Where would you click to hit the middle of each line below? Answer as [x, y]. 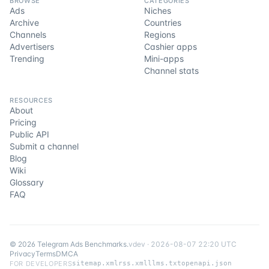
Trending [27, 59]
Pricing [23, 122]
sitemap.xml [95, 263]
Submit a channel [44, 146]
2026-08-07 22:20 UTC [194, 244]
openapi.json [207, 263]
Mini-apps [164, 59]
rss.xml [133, 263]
